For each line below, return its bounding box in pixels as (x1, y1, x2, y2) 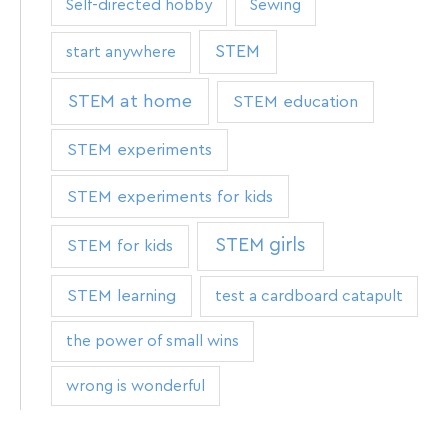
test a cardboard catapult (214, 288, 403, 305)
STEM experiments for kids (66, 188, 273, 205)
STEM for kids (66, 238, 173, 255)
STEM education (233, 93, 359, 110)
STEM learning (66, 288, 176, 305)
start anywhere (65, 44, 176, 61)
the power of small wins (65, 333, 239, 350)
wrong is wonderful (65, 377, 205, 394)
